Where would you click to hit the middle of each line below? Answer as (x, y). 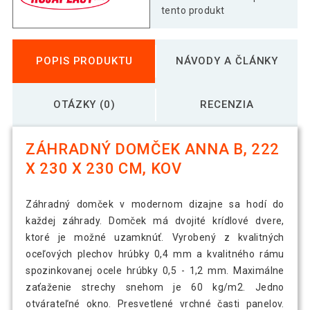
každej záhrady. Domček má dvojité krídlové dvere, (155, 221)
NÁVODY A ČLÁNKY (227, 61)
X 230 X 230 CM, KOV (104, 169)
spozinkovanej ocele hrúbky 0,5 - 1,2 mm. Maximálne (155, 271)
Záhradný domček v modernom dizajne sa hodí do (155, 204)
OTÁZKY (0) (84, 104)
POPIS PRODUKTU (84, 61)
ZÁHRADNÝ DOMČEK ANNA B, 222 (153, 149)
